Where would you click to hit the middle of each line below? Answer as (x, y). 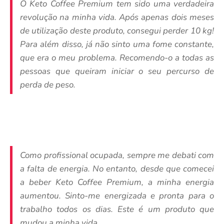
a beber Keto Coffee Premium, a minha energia (117, 182)
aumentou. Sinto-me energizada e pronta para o (117, 196)
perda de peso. (48, 85)
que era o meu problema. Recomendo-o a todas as (117, 58)
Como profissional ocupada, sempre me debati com (117, 155)
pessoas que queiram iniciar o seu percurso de (117, 71)
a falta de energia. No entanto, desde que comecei (117, 169)
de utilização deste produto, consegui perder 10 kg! (117, 31)
